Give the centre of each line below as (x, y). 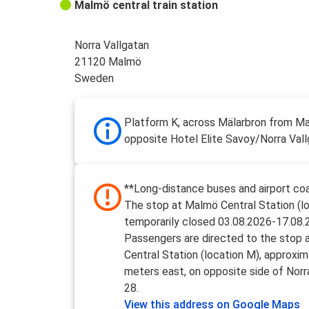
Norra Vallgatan (112, 46)
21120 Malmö (108, 62)
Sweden (94, 79)
